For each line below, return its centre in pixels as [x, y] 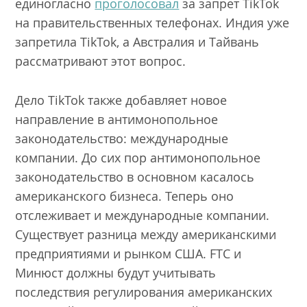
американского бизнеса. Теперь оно [125, 196]
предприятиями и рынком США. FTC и [128, 253]
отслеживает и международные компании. [143, 215]
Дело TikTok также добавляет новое [121, 100]
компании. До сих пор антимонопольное [138, 157]
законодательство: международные [122, 138]
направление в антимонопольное [117, 119]
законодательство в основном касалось [135, 176]
